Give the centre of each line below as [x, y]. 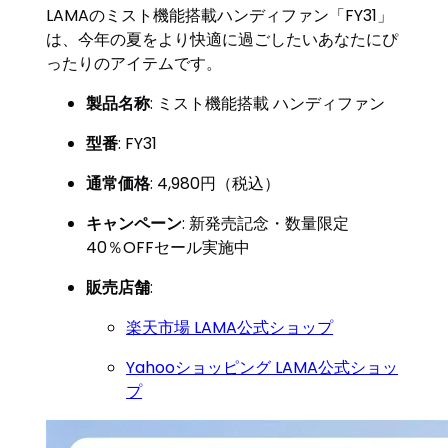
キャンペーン [134, 223]
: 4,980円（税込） [215, 183]
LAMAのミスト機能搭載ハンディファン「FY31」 [220, 15]
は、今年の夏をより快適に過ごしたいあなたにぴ [222, 39]
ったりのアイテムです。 [134, 63]
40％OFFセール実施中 [168, 247]
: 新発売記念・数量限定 [266, 223]
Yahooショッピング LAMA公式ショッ [262, 367]
